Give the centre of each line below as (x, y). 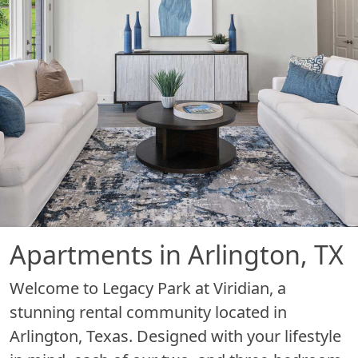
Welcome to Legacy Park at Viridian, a (148, 288)
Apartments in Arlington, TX (177, 254)
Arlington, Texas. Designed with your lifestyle (175, 336)
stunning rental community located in (148, 312)
